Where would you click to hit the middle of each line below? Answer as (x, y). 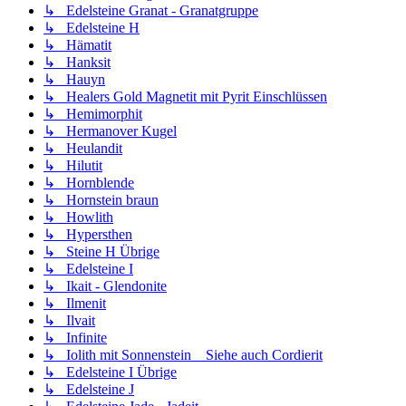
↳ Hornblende (89, 183)
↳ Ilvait (69, 321)
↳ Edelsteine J (89, 390)
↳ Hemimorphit (93, 114)
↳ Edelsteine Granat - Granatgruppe (151, 11)
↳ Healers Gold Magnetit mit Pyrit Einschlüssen (185, 97)
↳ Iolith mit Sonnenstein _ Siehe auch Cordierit (183, 355)
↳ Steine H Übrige (101, 252)
